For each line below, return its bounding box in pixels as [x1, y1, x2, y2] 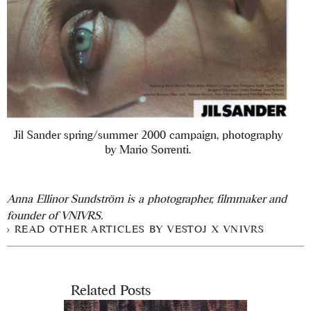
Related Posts [70, 281, 151, 298]
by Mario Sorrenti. [105, 143, 192, 156]
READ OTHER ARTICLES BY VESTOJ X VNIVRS [14, 223, 265, 235]
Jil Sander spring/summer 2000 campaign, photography [13, 128, 283, 142]
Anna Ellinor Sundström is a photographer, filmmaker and [7, 192, 287, 205]
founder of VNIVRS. [7, 209, 103, 222]
